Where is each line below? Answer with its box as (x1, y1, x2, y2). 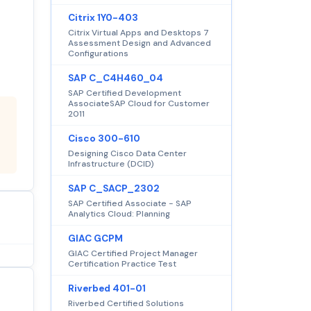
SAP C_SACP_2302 (68, 182, 160, 194)
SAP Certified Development (68, 87, 181, 99)
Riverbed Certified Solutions (68, 297, 184, 309)
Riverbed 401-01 (68, 282, 146, 294)
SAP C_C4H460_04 (68, 72, 163, 84)
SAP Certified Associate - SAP (68, 197, 192, 209)
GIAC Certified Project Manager (68, 247, 198, 259)
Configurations (68, 47, 128, 59)
